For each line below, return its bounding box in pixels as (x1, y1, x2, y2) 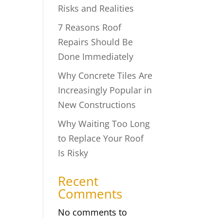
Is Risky (58, 147, 89, 159)
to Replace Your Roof (58, 132, 144, 145)
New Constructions (58, 99, 136, 111)
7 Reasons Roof (58, 21, 122, 34)
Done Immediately (58, 51, 134, 63)
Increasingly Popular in (58, 84, 152, 96)
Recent (58, 172, 99, 190)
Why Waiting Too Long (58, 118, 150, 130)
